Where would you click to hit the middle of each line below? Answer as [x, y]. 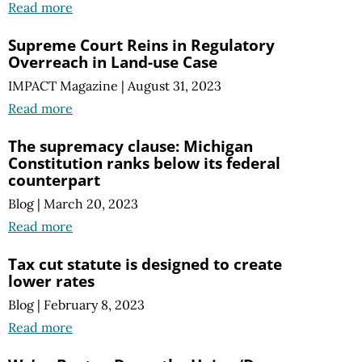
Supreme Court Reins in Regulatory [141, 44]
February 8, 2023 [94, 305]
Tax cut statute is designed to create [145, 264]
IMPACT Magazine [63, 86]
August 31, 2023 [175, 86]
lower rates [51, 281]
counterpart [54, 180]
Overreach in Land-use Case [113, 61]
